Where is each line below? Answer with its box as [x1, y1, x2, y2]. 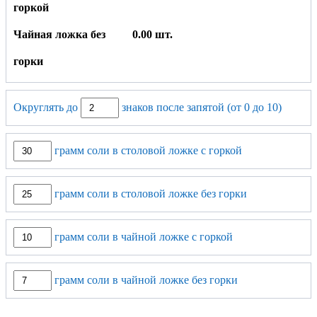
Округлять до [13, 100, 81, 113]
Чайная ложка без [13, 28, 105, 40]
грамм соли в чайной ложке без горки [52, 273, 238, 286]
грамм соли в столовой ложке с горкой [52, 144, 242, 156]
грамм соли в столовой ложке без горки [52, 187, 247, 200]
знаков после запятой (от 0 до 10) [119, 100, 282, 113]
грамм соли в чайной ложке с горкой [52, 230, 233, 243]
